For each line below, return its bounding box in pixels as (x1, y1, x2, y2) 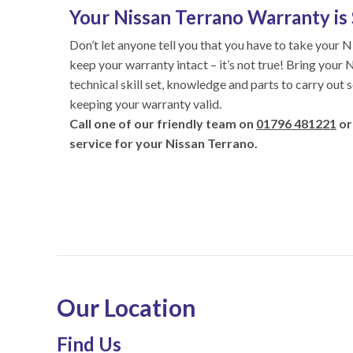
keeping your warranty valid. (69, 96, 221, 111)
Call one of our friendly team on (69, 116, 256, 131)
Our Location (57, 293, 196, 321)
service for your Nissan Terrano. (69, 136, 258, 150)
